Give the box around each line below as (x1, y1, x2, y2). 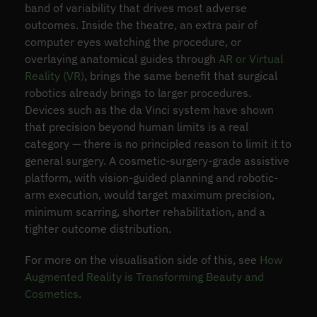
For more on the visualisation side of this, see (24, 252, 260, 267)
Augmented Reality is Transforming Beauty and (24, 269, 264, 284)
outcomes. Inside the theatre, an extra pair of (24, 17, 258, 32)
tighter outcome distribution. (24, 221, 171, 236)
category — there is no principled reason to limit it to (24, 136, 292, 151)
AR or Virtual (218, 51, 283, 66)
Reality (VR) (24, 68, 84, 83)
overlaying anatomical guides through (24, 51, 219, 66)
